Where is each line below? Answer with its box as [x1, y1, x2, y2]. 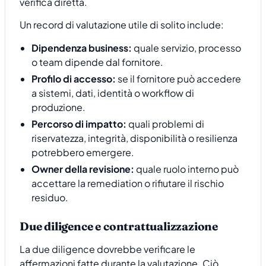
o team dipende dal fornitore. [31, 55, 163, 68]
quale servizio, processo [132, 41, 241, 54]
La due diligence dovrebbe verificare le [20, 242, 195, 255]
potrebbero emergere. [31, 145, 134, 159]
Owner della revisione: [31, 162, 134, 175]
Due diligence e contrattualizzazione [20, 219, 218, 234]
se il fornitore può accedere [116, 72, 241, 85]
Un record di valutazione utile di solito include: [20, 18, 224, 31]
